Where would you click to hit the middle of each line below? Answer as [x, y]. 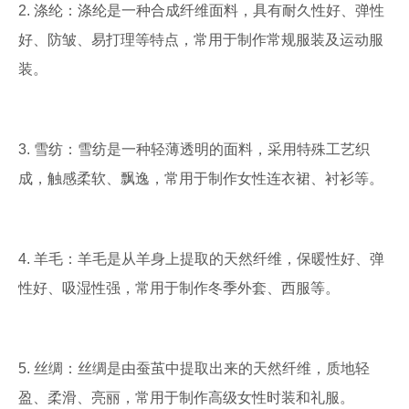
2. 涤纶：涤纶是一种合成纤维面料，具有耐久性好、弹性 [201, 10]
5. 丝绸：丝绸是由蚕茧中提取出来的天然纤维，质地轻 [194, 368]
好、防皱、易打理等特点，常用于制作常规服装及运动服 [201, 40]
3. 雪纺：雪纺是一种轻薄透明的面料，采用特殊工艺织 [194, 149]
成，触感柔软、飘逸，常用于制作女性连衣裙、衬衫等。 [201, 178]
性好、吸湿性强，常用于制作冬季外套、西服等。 [179, 288]
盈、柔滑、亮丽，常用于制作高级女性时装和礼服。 [186, 398]
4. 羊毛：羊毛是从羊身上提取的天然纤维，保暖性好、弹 [201, 259]
